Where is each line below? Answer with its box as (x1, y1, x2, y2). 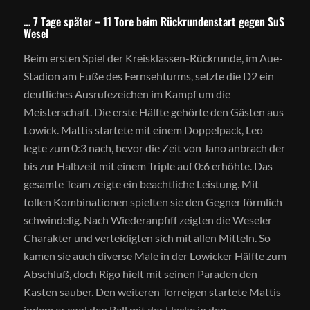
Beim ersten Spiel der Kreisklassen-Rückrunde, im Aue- (23, 51, 283, 64)
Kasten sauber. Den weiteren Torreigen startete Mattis (23, 284, 281, 298)
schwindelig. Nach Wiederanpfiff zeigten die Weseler (23, 212, 272, 226)
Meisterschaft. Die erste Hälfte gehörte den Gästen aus (23, 104, 284, 118)
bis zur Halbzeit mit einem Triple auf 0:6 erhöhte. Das (23, 158, 273, 172)
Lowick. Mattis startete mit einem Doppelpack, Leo (23, 122, 263, 136)
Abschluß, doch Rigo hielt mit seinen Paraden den (23, 266, 257, 280)
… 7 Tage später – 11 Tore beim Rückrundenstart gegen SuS (23, 12, 284, 30)
